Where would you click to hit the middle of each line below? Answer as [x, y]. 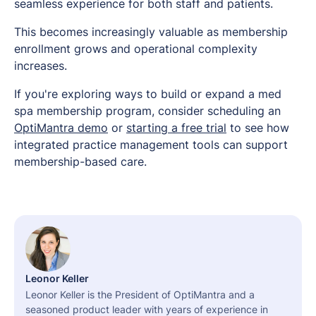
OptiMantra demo [61, 128]
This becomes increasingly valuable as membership [151, 32]
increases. [41, 66]
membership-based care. [80, 162]
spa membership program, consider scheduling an [147, 111]
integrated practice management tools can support [151, 145]
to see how [258, 128]
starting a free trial [176, 128]
